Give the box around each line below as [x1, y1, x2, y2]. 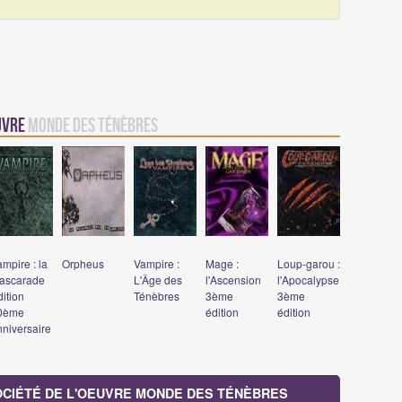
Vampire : [134, 255, 179, 271]
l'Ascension [205, 271, 261, 287]
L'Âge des [134, 271, 182, 287]
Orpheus [62, 255, 104, 271]
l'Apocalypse [277, 271, 339, 287]
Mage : [205, 255, 239, 271]
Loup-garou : [277, 255, 340, 271]
